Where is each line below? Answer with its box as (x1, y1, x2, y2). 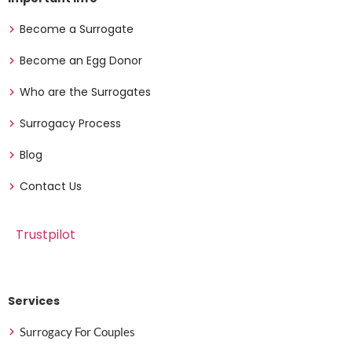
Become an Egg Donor (20, 53, 142, 69)
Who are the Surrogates (20, 84, 151, 101)
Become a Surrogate (20, 21, 134, 38)
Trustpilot (16, 225, 75, 244)
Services (8, 293, 60, 310)
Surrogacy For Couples (20, 324, 135, 339)
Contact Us (20, 178, 82, 195)
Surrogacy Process (20, 115, 121, 132)
